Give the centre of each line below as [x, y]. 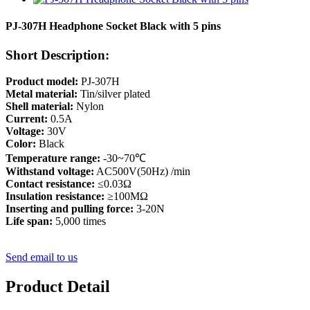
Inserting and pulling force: [70, 209]
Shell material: [39, 107]
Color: [21, 144]
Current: [27, 119]
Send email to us [42, 257]
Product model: [42, 82]
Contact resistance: [50, 184]
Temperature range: [53, 158]
